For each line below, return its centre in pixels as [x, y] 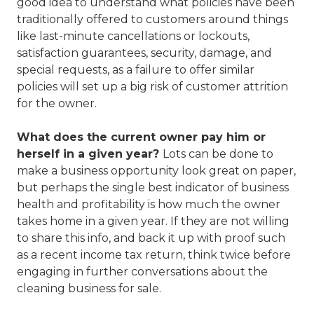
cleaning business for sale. [89, 288]
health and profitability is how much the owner [149, 204]
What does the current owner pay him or [141, 137]
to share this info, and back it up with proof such [151, 238]
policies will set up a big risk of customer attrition [152, 86]
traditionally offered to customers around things [152, 19]
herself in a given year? [90, 153]
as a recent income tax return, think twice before [154, 254]
